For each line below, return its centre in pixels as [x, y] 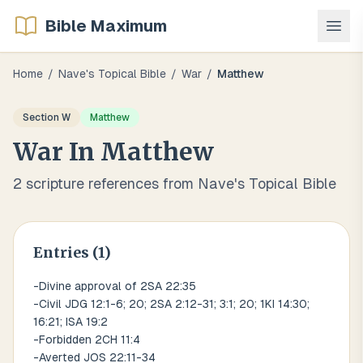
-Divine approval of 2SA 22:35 [115, 286]
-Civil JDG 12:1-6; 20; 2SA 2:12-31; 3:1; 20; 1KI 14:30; [171, 304]
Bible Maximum [106, 26]
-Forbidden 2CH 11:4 [87, 340]
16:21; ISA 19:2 [70, 322]
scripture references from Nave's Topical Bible [179, 184]
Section [42, 117]
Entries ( [66, 252]
